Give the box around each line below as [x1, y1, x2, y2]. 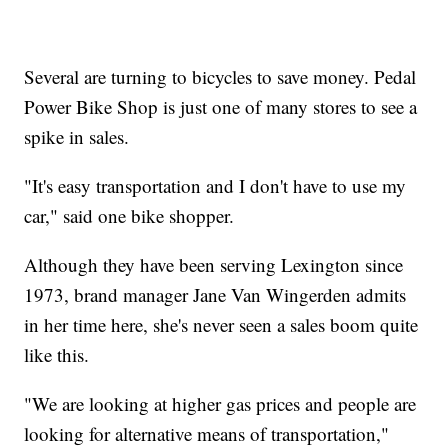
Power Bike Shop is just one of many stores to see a [24, 93, 418, 119]
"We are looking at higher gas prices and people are [24, 390, 417, 416]
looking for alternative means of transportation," [24, 420, 390, 446]
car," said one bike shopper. [24, 202, 235, 228]
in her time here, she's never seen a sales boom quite [24, 311, 419, 337]
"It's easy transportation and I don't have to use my [24, 172, 407, 198]
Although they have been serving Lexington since [24, 251, 404, 277]
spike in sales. [24, 123, 130, 149]
